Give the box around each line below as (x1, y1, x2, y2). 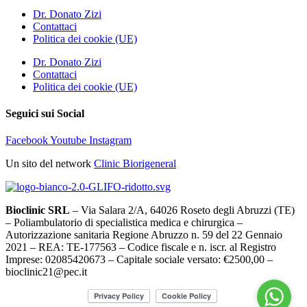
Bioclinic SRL (5, 204, 70, 217)
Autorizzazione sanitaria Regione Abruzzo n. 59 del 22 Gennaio (5, 229, 282, 241)
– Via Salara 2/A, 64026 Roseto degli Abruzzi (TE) (70, 204, 295, 217)
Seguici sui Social (5, 107, 84, 119)
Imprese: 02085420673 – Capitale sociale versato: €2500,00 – (5, 254, 273, 266)
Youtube (50, 134, 86, 147)
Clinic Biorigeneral (94, 158, 176, 170)
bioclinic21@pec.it (5, 266, 87, 278)
